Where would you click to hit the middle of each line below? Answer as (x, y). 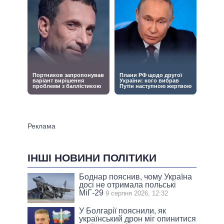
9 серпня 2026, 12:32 (137, 193)
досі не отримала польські (128, 184)
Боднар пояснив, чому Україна (136, 176)
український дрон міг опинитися (138, 218)
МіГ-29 (91, 192)
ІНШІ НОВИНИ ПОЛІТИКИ (92, 157)
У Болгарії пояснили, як (123, 210)
